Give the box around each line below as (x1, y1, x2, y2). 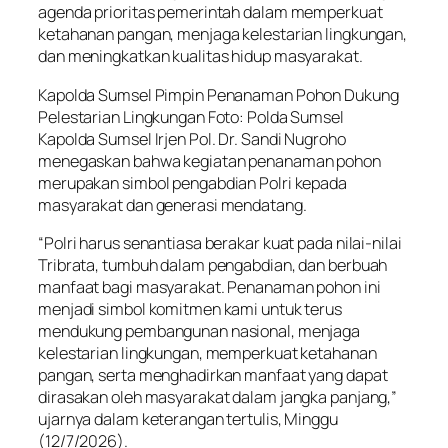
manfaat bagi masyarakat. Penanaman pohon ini (38, 275, 381, 298)
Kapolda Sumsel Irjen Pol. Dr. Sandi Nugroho (38, 127, 346, 150)
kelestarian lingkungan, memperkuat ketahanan (38, 341, 377, 364)
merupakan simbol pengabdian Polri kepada (38, 171, 347, 194)
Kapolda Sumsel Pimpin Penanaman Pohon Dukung (38, 83, 399, 106)
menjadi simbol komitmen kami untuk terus (38, 297, 342, 320)
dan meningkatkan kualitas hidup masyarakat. (38, 45, 363, 68)
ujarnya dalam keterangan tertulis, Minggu (38, 407, 338, 430)
